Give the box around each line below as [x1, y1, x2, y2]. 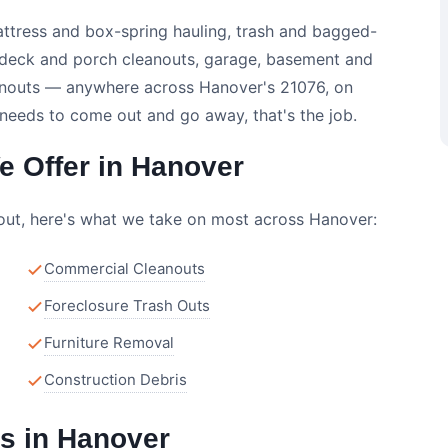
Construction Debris [44, 370, 187, 389]
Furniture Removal [44, 333, 174, 352]
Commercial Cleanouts [44, 259, 205, 278]
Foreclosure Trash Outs [44, 296, 210, 315]
